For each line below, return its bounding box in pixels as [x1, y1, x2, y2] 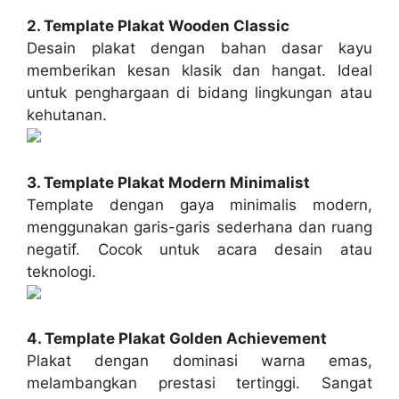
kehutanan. [27, 106, 107, 125]
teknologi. [27, 262, 96, 281]
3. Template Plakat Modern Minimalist [27, 173, 310, 191]
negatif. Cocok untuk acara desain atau [27, 240, 372, 258]
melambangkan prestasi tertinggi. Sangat [27, 374, 372, 393]
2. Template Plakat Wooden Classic [27, 17, 289, 36]
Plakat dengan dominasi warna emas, [27, 352, 372, 370]
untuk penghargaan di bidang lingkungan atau [27, 84, 372, 102]
